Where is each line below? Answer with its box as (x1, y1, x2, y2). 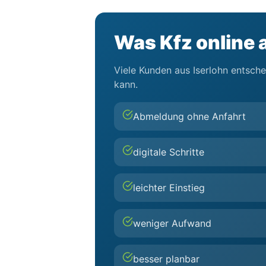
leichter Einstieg (133, 182, 205, 194)
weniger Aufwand (133, 217, 211, 229)
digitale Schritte (133, 146, 204, 158)
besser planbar (133, 253, 199, 265)
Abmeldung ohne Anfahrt (133, 110, 246, 122)
